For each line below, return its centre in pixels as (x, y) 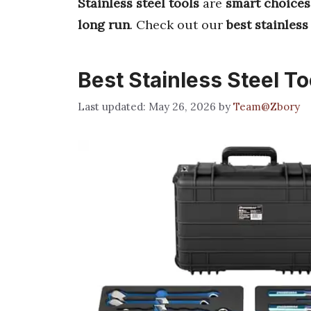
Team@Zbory (267, 106)
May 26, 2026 (182, 106)
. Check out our (178, 25)
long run (104, 25)
